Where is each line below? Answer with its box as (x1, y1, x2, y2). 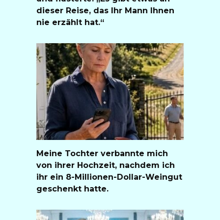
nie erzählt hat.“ (36, 17, 104, 27)
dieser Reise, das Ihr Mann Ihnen (36, 5, 174, 15)
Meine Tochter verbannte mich (36, 148, 168, 158)
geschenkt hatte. (36, 184, 109, 193)
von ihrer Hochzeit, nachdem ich (36, 160, 175, 170)
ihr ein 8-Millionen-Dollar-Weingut (36, 172, 182, 182)
